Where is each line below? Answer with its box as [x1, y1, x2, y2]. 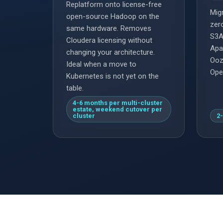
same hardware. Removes [66, 24, 151, 33]
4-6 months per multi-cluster [73, 99, 163, 107]
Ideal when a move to [66, 60, 136, 69]
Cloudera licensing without [66, 36, 152, 45]
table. [66, 84, 84, 93]
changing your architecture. [66, 48, 155, 57]
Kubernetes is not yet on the [66, 72, 159, 81]
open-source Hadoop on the [66, 12, 159, 21]
